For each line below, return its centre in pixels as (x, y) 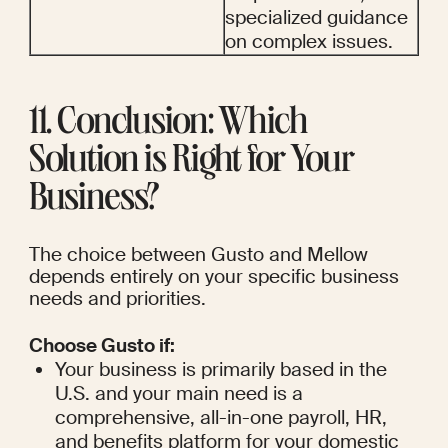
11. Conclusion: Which (168, 125)
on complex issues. (309, 42)
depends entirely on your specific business (213, 277)
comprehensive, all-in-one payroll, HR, (221, 418)
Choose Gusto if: (101, 346)
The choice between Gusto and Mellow (198, 255)
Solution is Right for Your (191, 163)
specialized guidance (316, 18)
